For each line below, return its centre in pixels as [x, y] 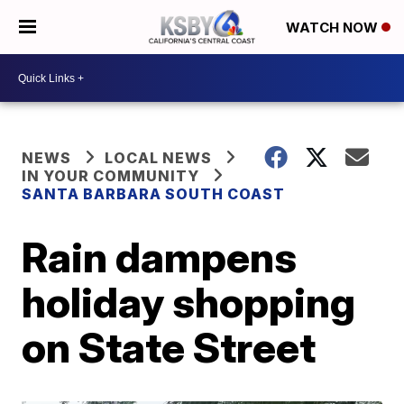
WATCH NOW [334, 28]
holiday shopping [189, 302]
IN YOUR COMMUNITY [111, 176]
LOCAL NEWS [159, 158]
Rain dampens [160, 257]
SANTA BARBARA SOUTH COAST [154, 194]
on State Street [169, 347]
